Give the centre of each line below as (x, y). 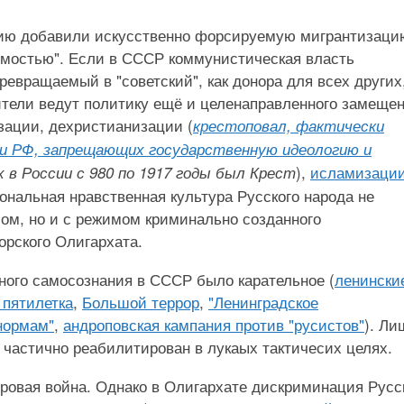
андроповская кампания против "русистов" (214, 324)
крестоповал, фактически (289, 125)
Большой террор (141, 302)
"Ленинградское (263, 302)
